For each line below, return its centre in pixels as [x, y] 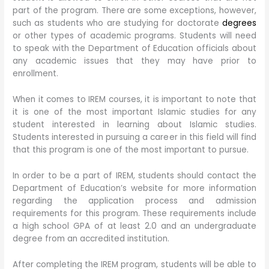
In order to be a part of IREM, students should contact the [134, 176]
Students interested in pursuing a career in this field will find [134, 138]
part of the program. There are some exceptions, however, [134, 11]
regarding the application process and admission [134, 201]
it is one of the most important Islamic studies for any [134, 112]
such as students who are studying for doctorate [117, 23]
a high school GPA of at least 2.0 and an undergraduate [134, 226]
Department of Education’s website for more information [134, 188]
